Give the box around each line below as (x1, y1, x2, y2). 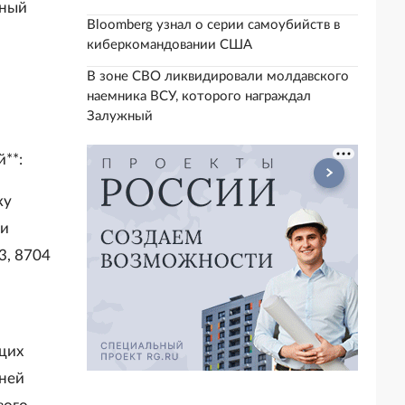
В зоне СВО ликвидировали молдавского (87, 70, 349, 83)
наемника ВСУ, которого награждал (87, 89, 311, 103)
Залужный (87, 109, 153, 123)
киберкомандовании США (87, 38, 252, 52)
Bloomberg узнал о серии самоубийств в (87, 18, 340, 32)
